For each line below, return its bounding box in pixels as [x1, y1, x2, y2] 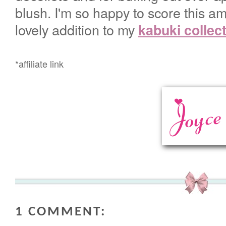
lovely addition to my [15, 19, 138, 39]
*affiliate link [15, 56, 64, 70]
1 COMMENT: [15, 205, 106, 219]
